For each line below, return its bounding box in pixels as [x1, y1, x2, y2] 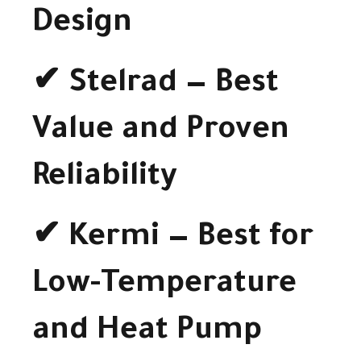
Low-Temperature [32, 268, 297, 303]
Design [32, 8, 132, 43]
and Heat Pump [32, 315, 262, 350]
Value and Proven [32, 115, 289, 150]
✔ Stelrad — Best [32, 68, 279, 103]
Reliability [32, 162, 177, 197]
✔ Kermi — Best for [32, 222, 313, 256]
